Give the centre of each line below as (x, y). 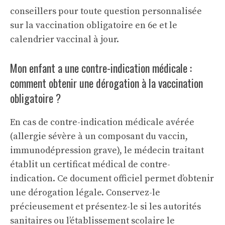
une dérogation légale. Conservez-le (85, 192)
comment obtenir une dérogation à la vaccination (106, 83)
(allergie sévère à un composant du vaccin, (99, 136)
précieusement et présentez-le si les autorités (105, 206)
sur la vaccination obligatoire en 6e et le (94, 25)
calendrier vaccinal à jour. (65, 39)
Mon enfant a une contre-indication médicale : (101, 68)
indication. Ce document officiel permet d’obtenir (112, 178)
